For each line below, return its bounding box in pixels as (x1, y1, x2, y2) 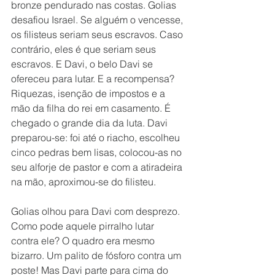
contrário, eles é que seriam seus (11, 43, 158, 55)
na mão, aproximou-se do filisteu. (11, 176, 156, 188)
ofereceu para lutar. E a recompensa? (11, 72, 177, 85)
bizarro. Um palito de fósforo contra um (11, 249, 184, 261)
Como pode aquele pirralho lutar (11, 220, 157, 232)
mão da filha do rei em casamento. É (11, 102, 173, 114)
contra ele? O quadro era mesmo (11, 234, 157, 247)
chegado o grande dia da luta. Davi (11, 117, 170, 129)
